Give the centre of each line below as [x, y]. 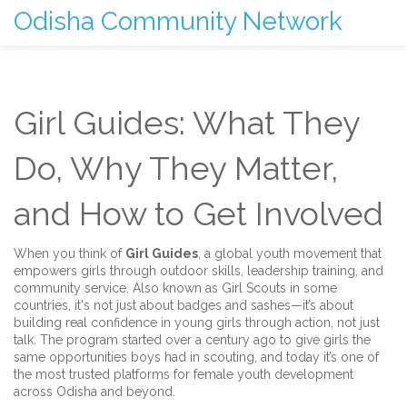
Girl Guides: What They [187, 123]
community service [70, 288]
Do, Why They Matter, [176, 168]
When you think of [69, 253]
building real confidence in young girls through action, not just [197, 323]
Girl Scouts [254, 288]
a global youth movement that [293, 253]
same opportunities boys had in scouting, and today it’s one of [196, 357]
